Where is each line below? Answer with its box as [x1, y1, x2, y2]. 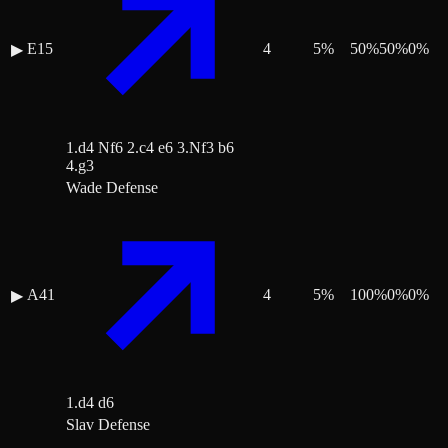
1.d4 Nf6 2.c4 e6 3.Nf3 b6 [66, 139, 234, 157]
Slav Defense [66, 416, 150, 434]
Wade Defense [66, 179, 158, 197]
